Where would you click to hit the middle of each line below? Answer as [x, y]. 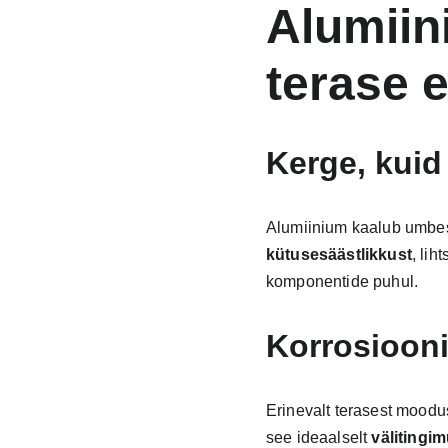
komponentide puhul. [342, 281]
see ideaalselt [318, 437]
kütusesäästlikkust [338, 254]
